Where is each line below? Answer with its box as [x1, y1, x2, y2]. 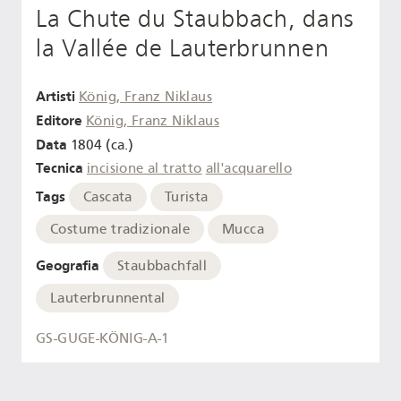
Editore [36, 111, 82, 129]
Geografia [36, 256, 99, 274]
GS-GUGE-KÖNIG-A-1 [36, 330, 170, 347]
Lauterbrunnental [50, 289, 166, 306]
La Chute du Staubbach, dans [36, 4, 354, 34]
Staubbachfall [117, 257, 208, 274]
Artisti [36, 88, 75, 105]
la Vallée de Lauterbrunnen [36, 34, 329, 64]
